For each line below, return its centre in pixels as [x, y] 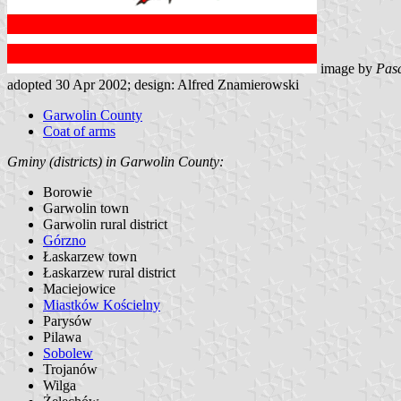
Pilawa [62, 337]
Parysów [68, 320]
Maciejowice [79, 288]
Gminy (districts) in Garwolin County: [115, 161]
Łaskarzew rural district [109, 272]
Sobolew [68, 353]
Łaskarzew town [90, 256]
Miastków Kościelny [102, 304]
